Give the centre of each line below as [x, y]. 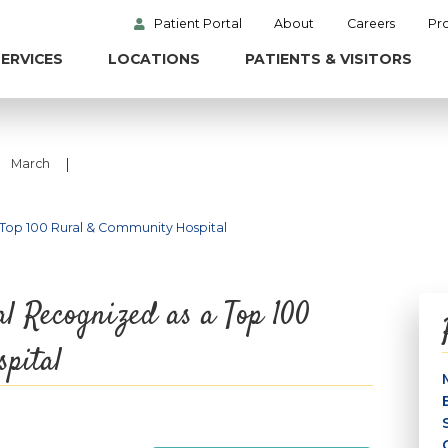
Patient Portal [197, 23]
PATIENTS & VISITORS [328, 59]
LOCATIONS [153, 59]
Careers [371, 23]
